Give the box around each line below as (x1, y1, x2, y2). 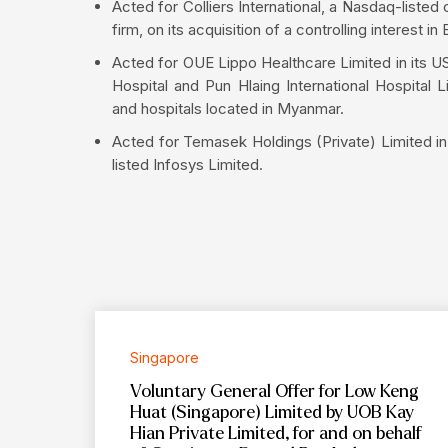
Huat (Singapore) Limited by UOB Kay (129, 402, 414, 422)
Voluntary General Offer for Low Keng (129, 381, 419, 401)
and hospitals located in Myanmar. (112, 98, 344, 118)
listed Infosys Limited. (112, 154, 263, 174)
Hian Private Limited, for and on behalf (129, 423, 422, 443)
